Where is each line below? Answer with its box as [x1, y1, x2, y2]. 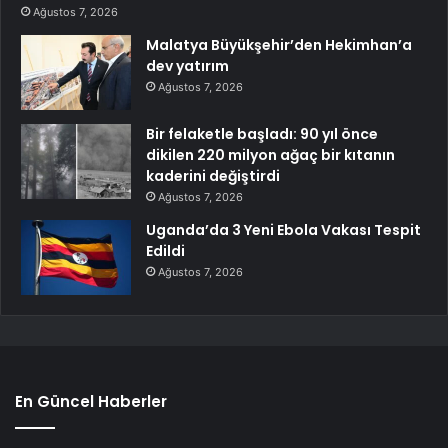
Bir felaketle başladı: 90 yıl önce [146, 123, 378, 144]
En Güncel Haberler [15, 390, 167, 412]
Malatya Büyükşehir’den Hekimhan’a [146, 34, 412, 55]
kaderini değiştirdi [146, 165, 280, 186]
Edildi [146, 240, 185, 261]
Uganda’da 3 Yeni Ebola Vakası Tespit [146, 219, 421, 240]
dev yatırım [146, 55, 229, 76]
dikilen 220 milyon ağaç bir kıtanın [146, 144, 395, 165]
